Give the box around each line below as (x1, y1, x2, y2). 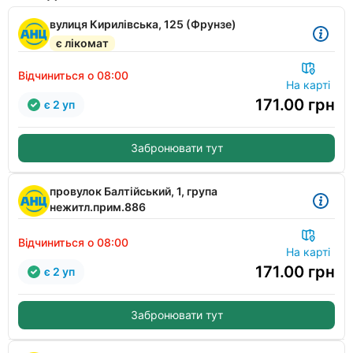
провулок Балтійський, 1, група (50, 184, 217, 198)
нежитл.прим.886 (50, 200, 146, 214)
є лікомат (56, 36, 109, 50)
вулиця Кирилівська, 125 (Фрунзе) (50, 17, 236, 31)
